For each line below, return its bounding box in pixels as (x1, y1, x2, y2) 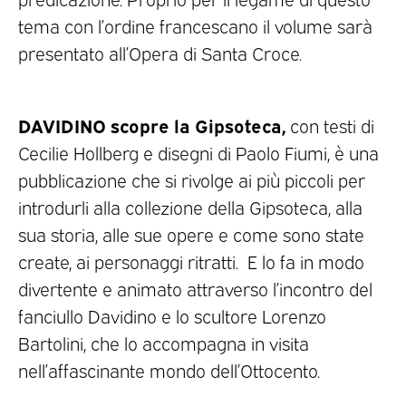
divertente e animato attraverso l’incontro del (18, 276, 372, 301)
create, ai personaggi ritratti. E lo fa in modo (18, 249, 364, 274)
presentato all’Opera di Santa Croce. (18, 41, 302, 65)
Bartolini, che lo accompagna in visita (18, 331, 309, 355)
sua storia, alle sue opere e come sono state (18, 222, 364, 246)
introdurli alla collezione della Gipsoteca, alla (18, 195, 362, 219)
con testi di (285, 113, 374, 138)
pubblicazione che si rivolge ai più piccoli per (18, 168, 365, 192)
